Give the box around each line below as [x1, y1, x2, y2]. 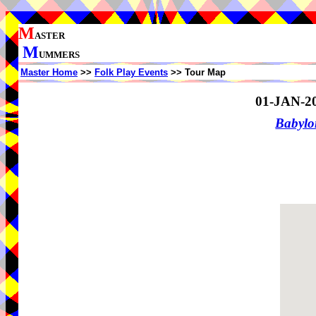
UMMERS [39, 49, 80, 60]
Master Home [20, 67, 78, 78]
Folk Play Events [95, 67, 168, 78]
